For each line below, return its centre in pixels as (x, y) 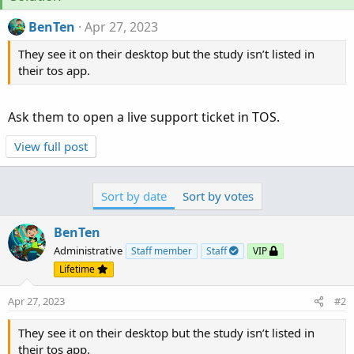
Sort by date (134, 196)
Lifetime (78, 269)
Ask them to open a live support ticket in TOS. (144, 117)
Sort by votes (218, 196)
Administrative (88, 251)
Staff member (162, 251)
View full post (51, 147)
